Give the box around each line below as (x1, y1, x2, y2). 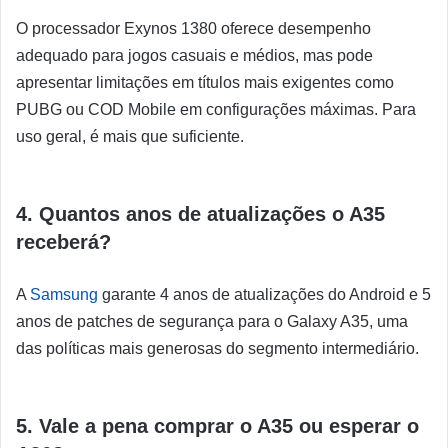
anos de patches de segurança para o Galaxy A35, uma (16, 313, 408, 331)
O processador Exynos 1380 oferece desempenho (16, 20, 371, 38)
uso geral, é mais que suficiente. (16, 128, 244, 146)
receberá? (16, 231, 111, 254)
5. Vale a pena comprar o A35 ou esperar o (16, 415, 419, 438)
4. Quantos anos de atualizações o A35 (16, 203, 385, 226)
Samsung (30, 286, 98, 304)
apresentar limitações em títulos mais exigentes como (16, 74, 394, 92)
